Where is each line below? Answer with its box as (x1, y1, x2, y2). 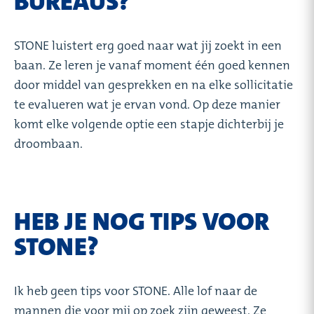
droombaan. (14, 135, 83, 152)
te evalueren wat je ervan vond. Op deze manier (14, 95, 280, 113)
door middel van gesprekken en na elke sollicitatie (14, 76, 293, 93)
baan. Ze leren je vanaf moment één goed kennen (14, 56, 290, 74)
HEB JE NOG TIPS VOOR (14, 205, 269, 238)
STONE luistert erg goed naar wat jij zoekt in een (14, 36, 282, 54)
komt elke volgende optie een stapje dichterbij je (14, 115, 284, 132)
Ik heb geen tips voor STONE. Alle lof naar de (14, 282, 257, 299)
